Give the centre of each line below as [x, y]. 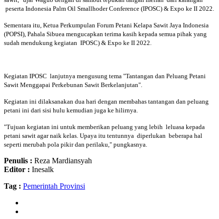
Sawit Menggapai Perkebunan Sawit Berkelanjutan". [74, 85]
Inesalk [42, 169]
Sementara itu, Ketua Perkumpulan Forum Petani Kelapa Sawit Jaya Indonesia [106, 25]
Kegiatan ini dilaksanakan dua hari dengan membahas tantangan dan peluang [106, 101]
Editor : [17, 169]
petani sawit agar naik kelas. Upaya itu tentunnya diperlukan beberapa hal [103, 135]
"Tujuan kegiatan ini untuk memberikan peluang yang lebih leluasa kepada [104, 127]
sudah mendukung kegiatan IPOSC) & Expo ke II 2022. [78, 43]
